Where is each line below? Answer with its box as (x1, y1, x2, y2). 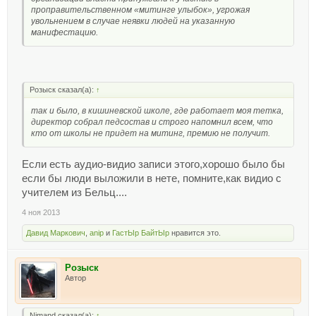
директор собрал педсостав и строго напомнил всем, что (31, 116, 273, 127)
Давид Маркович (26, 229, 85, 238)
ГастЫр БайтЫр (112, 229, 169, 238)
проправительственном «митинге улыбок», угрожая (31, 5, 250, 16)
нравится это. (169, 229, 221, 238)
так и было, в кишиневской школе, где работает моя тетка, (31, 105, 284, 116)
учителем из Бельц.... (22, 187, 127, 199)
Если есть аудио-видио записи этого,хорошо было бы (22, 159, 285, 171)
